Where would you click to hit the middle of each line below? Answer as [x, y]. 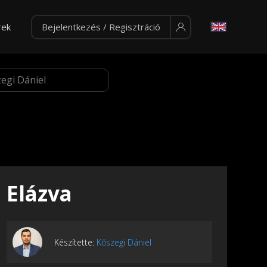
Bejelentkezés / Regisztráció [101, 27]
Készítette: [75, 242]
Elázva [39, 194]
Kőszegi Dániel [124, 242]
